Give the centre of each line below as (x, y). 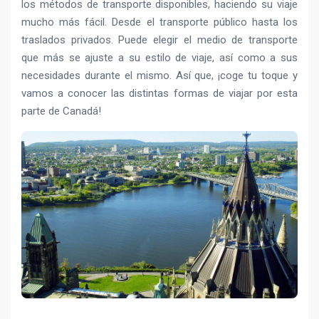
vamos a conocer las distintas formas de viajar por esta (159, 93)
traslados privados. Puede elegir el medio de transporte (159, 40)
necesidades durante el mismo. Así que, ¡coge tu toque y (159, 75)
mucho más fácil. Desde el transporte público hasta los (159, 22)
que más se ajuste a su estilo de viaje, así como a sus (159, 58)
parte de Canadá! (61, 111)
